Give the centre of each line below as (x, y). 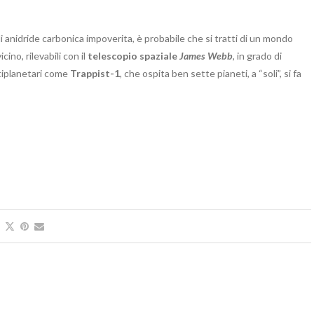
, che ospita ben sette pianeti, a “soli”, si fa (211, 73)
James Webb (206, 55)
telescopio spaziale (134, 55)
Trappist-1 (95, 73)
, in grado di (257, 55)
